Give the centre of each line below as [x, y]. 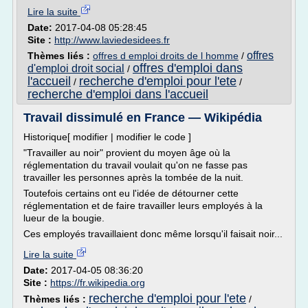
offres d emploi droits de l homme [166, 56]
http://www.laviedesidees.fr [112, 40]
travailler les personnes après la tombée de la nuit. [133, 177]
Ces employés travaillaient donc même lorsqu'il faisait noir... [153, 234]
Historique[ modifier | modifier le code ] [107, 137]
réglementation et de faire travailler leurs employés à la [143, 206]
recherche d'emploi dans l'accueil [118, 94]
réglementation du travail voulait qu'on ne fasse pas [135, 165]
